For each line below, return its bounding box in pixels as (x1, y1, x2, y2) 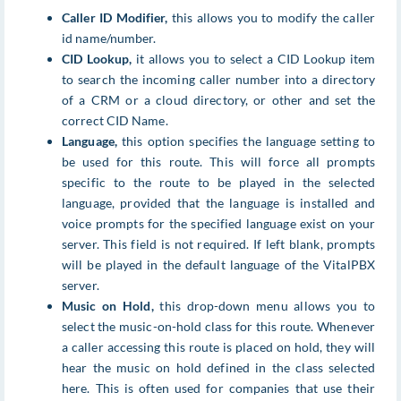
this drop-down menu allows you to (153, 298, 375, 314)
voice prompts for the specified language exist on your (62, 216, 375, 232)
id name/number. (62, 30, 157, 47)
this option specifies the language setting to (116, 133, 375, 149)
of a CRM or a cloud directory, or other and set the (62, 92, 375, 108)
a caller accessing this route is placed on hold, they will (62, 339, 375, 355)
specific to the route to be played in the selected (62, 175, 375, 191)
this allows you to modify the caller (167, 10, 375, 26)
